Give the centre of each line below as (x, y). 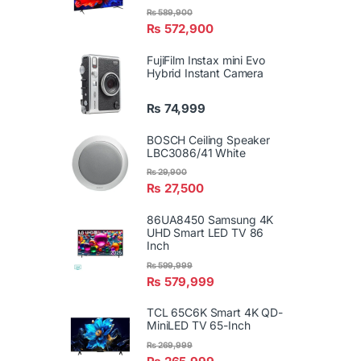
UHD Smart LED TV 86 (205, 233)
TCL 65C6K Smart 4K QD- (215, 313)
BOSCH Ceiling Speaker (209, 139)
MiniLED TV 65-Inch (199, 326)
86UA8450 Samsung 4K (210, 220)
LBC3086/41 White (196, 152)
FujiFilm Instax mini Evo (206, 60)
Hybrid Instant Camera (205, 73)
